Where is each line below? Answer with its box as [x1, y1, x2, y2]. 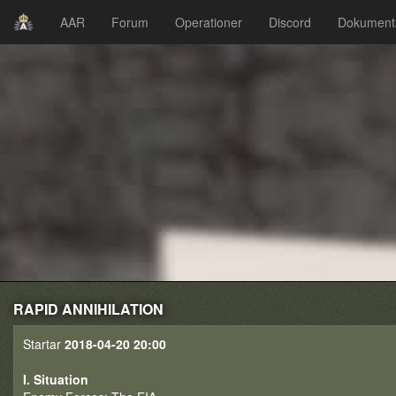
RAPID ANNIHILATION [13, 299, 164, 319]
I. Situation [23, 370, 88, 388]
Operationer [175, 13, 243, 31]
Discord [269, 13, 312, 31]
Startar [23, 335, 65, 353]
